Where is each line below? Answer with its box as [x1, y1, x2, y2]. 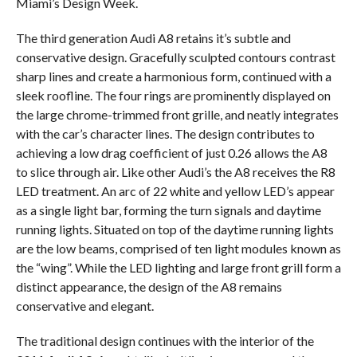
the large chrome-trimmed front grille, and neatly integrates [15, 106, 339, 122]
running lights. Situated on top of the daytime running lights [15, 221, 334, 237]
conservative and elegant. [15, 297, 154, 313]
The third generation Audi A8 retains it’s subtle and [15, 29, 291, 45]
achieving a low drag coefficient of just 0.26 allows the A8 [15, 144, 328, 160]
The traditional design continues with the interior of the [15, 332, 314, 348]
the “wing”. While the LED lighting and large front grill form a [15, 259, 341, 275]
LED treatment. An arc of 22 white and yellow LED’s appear [15, 182, 335, 198]
